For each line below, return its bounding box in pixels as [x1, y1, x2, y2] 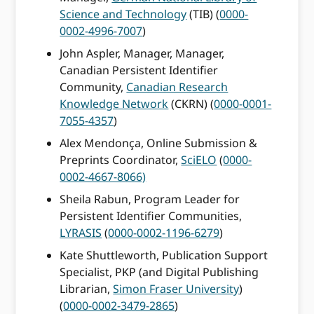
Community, [60, 79, 127, 95]
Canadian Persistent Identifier [60, 62, 219, 78]
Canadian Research [126, 79, 228, 95]
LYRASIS [60, 225, 102, 241]
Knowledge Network [60, 96, 169, 112]
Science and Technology [60, 6, 187, 22]
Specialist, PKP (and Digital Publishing [60, 264, 259, 280]
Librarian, [60, 281, 114, 297]
